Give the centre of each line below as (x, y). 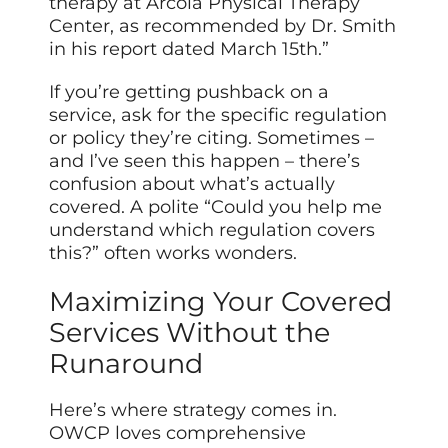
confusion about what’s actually (192, 184)
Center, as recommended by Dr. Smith (223, 26)
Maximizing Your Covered (221, 301)
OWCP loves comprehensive (178, 432)
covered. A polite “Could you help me (216, 207)
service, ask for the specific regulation (218, 115)
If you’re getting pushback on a (189, 92)
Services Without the (190, 332)
